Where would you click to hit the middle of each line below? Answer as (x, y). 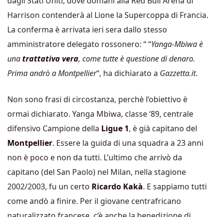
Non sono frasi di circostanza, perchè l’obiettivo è (97, 99)
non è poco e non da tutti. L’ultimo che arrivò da (95, 157)
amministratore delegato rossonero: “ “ (79, 44)
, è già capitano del (163, 128)
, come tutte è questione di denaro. (137, 59)
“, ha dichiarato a (128, 73)
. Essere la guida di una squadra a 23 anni (128, 143)
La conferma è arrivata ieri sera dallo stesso (87, 30)
